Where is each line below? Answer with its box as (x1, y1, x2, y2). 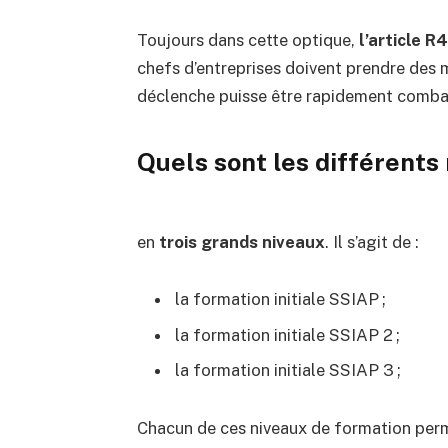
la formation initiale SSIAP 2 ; (174, 324, 400, 345)
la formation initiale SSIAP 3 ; (174, 360, 401, 381)
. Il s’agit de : (324, 231, 419, 252)
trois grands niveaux (158, 231, 325, 252)
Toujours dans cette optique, (136, 30, 359, 51)
